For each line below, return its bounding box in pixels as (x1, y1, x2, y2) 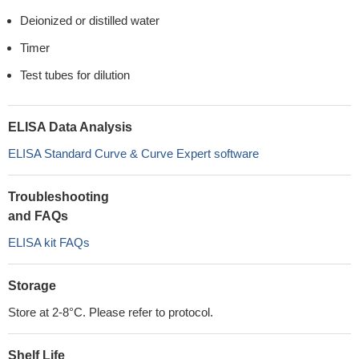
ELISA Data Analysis (8, 120, 132, 134)
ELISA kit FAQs (8, 236, 90, 249)
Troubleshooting (8, 190, 109, 204)
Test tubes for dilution (20, 68, 130, 82)
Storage (8, 279, 56, 292)
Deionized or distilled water (20, 14, 159, 27)
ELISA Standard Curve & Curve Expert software (8, 147, 259, 160)
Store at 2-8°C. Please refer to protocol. (8, 305, 213, 319)
